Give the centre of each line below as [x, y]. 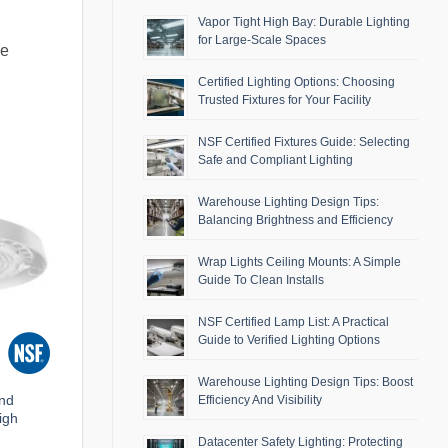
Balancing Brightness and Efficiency [295, 220]
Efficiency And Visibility [260, 400]
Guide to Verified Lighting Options [289, 340]
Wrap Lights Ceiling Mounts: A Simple [299, 262]
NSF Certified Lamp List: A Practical [293, 322]
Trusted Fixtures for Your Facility [284, 100]
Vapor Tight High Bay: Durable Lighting [304, 22]
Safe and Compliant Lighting [275, 160]
